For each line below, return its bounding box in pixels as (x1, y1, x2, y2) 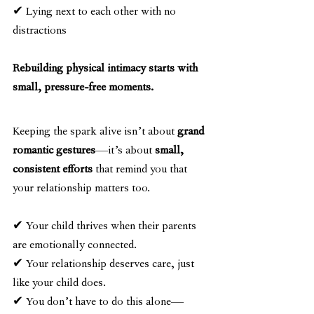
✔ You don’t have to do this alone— (13, 296, 184, 310)
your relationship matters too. (13, 183, 150, 196)
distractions (13, 25, 67, 39)
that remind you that (93, 164, 190, 177)
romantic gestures (13, 145, 95, 158)
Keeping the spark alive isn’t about (13, 126, 177, 139)
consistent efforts (13, 164, 93, 177)
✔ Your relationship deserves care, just (13, 259, 197, 272)
